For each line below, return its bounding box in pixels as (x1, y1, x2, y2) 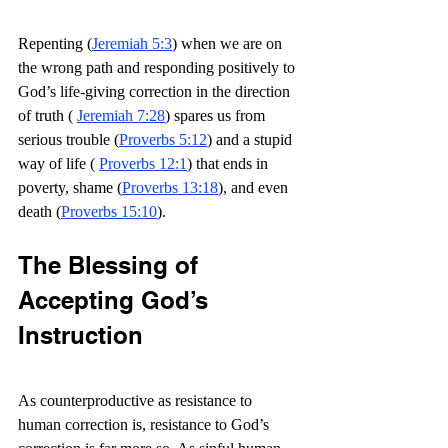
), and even (218, 179, 292, 196)
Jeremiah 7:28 (77, 107, 165, 124)
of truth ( (18, 107, 77, 124)
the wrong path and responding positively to (18, 59, 299, 76)
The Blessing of (18, 251, 205, 279)
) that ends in (187, 155, 272, 172)
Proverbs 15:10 (61, 203, 157, 220)
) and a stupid (207, 131, 296, 148)
